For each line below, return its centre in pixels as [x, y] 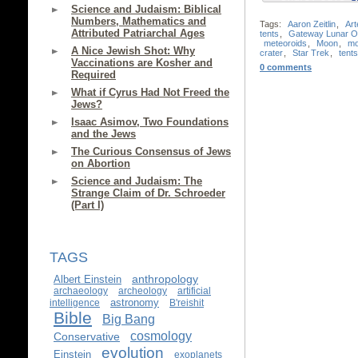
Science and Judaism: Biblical [146, 9]
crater [271, 53]
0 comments [286, 68]
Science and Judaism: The [137, 181]
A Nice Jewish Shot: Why [133, 51]
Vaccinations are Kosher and [142, 63]
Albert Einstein [88, 279]
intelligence [75, 303]
